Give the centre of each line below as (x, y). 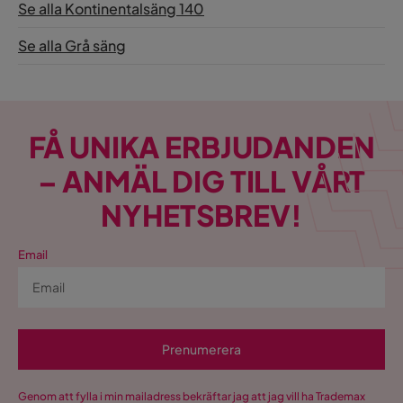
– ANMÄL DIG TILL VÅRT (201, 181)
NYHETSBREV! (201, 215)
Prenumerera (201, 349)
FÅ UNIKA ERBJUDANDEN (201, 147)
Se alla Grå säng (72, 46)
